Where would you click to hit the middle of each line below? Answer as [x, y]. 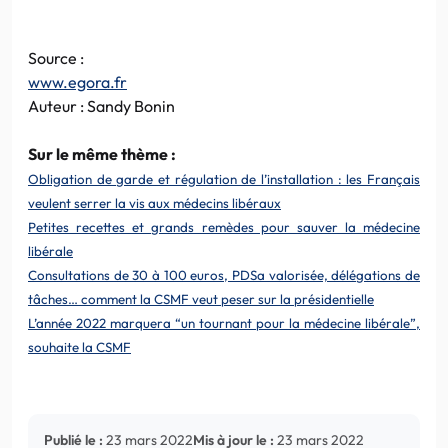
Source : [56, 57]
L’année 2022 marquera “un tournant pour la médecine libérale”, [224, 322]
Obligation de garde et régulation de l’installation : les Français [224, 178]
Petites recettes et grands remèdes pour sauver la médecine [224, 226]
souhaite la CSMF [79, 346]
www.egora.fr [77, 81]
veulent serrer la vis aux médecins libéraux [154, 202]
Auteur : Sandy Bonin [101, 105]
